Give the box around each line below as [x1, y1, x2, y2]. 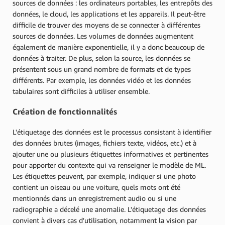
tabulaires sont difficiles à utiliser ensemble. [13, 86, 150, 95]
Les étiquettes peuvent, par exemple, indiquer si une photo [13, 171, 196, 180]
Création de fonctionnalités [13, 106, 117, 117]
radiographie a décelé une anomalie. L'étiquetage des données [13, 204, 206, 213]
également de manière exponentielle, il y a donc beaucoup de [13, 42, 204, 51]
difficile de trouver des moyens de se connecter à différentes [13, 20, 200, 29]
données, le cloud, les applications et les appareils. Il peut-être [13, 9, 205, 18]
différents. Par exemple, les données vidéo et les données [13, 75, 191, 84]
